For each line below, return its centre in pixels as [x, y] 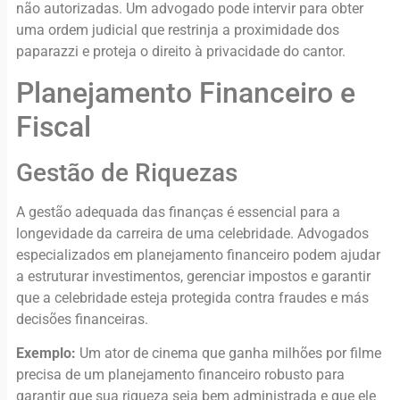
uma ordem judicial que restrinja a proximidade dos [178, 30]
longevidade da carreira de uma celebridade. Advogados [192, 233]
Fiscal [54, 126]
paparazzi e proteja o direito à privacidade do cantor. [181, 52]
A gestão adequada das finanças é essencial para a [178, 212]
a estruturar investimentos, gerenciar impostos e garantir [193, 276]
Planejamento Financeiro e [186, 92]
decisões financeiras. [82, 319]
